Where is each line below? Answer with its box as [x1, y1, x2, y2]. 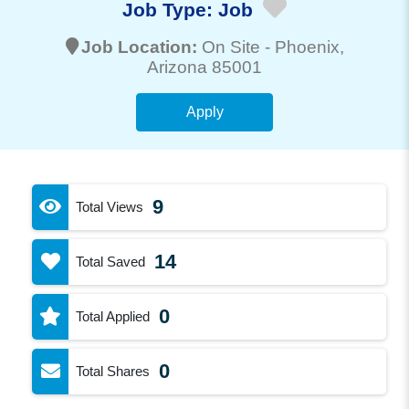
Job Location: [80, 37, 202, 57]
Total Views [76, 198, 144, 215]
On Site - [201, 37, 275, 57]
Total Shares [76, 362, 151, 379]
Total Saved [76, 253, 146, 269]
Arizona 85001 [147, 57, 262, 77]
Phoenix [274, 37, 340, 57]
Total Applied [76, 308, 151, 324]
